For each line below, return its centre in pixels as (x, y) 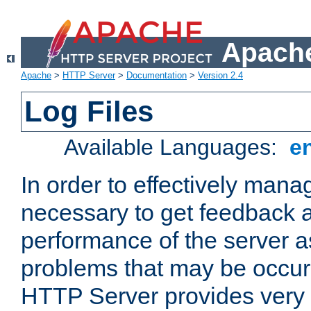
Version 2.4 (220, 76)
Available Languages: (174, 148)
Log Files (89, 112)
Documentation (157, 76)
